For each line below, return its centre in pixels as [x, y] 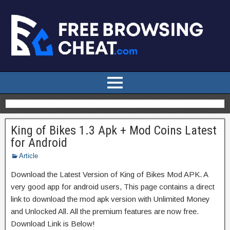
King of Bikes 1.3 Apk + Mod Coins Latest [114, 130]
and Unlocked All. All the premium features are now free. [105, 211]
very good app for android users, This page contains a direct [113, 186]
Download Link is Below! [53, 223]
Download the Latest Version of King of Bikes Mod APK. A [109, 174]
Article [28, 156]
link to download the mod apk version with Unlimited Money [110, 199]
